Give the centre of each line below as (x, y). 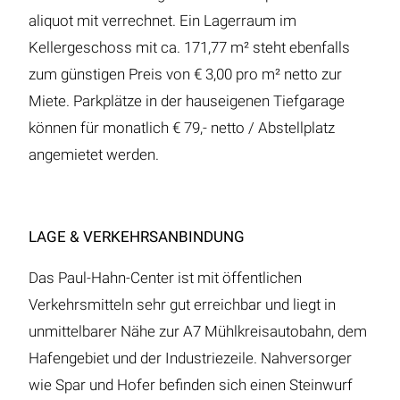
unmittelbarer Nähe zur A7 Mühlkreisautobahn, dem (198, 332)
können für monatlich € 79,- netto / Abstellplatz (182, 128)
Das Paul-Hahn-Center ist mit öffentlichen (165, 278)
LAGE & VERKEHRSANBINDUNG (137, 237)
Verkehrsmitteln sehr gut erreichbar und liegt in (182, 305)
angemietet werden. (94, 155)
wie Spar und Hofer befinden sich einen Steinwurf (191, 385)
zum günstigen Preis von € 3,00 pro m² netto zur (185, 75)
